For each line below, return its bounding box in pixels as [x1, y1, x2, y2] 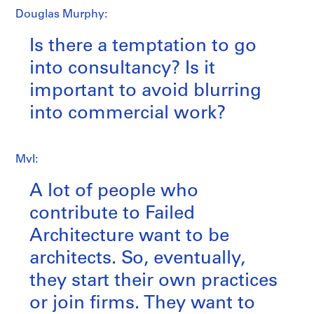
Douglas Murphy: [15, 8, 107, 20]
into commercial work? [29, 104, 226, 123]
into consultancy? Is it [29, 59, 215, 78]
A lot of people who [29, 182, 198, 201]
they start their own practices [29, 271, 278, 291]
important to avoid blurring [29, 81, 261, 101]
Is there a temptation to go [29, 36, 257, 56]
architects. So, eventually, [29, 249, 245, 268]
